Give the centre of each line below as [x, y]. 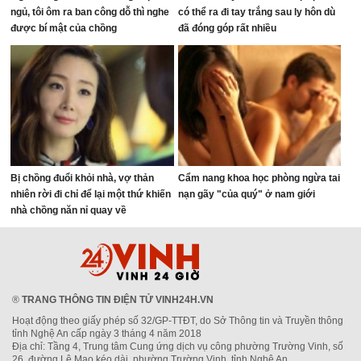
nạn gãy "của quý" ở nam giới [246, 194]
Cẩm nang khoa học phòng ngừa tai [259, 178]
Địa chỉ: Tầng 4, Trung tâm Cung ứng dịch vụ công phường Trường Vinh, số [178, 346]
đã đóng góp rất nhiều [227, 28]
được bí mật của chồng [64, 28]
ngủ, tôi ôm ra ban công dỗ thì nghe [90, 12]
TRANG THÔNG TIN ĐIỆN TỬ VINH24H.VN [118, 300]
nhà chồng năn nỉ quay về [69, 210]
